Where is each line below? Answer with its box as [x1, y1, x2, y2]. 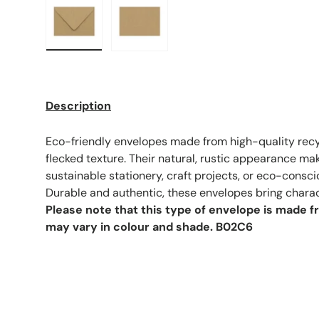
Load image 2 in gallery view [139, 49, 286, 65]
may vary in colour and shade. [46, 219, 216, 234]
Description [46, 98, 111, 113]
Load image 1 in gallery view [73, 49, 217, 65]
